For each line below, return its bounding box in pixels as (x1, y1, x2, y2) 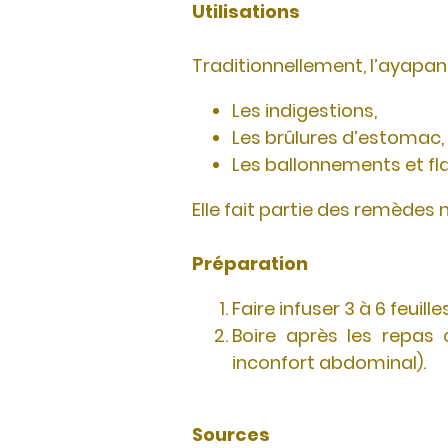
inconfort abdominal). (232, 350, 426, 375)
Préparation (192, 251, 308, 276)
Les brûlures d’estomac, (232, 125, 444, 150)
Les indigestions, (232, 98, 377, 123)
